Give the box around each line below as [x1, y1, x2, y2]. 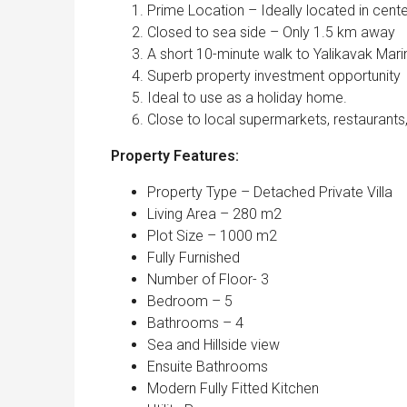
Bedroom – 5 [147, 293, 233, 311]
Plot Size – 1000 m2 [147, 227, 277, 245]
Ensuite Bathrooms [147, 358, 268, 376]
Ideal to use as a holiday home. [147, 89, 347, 107]
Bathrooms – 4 [147, 314, 243, 333]
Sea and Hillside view [147, 336, 280, 354]
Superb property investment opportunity [147, 67, 401, 85]
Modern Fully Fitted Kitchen [147, 380, 319, 398]
